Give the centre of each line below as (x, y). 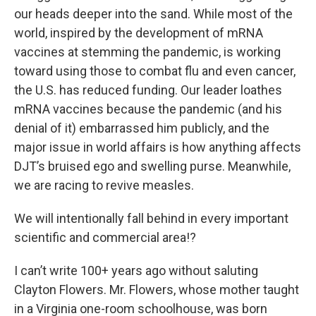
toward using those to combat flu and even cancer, (155, 71)
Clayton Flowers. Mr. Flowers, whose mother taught (157, 290)
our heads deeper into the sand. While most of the (153, 14)
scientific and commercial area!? (105, 237)
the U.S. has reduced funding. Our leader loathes (148, 90)
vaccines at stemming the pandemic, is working (147, 52)
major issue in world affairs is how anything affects (158, 147)
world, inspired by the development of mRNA (139, 33)
